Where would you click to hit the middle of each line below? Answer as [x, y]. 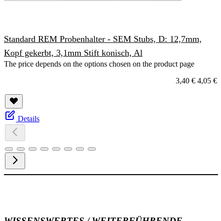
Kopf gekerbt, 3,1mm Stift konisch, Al [73, 53]
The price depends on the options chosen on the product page [99, 64]
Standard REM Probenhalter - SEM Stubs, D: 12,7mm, [103, 39]
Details [29, 119]
